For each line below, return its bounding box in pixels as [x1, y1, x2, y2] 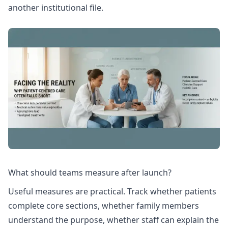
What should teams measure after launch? [8, 166, 172, 178]
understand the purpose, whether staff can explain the [8, 214, 219, 226]
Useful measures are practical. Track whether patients [8, 186, 216, 197]
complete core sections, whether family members [8, 200, 199, 212]
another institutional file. [8, 2, 103, 14]
